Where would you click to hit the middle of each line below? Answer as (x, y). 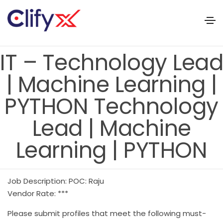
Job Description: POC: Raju (56, 181)
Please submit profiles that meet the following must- (107, 213)
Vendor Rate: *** (38, 193)
